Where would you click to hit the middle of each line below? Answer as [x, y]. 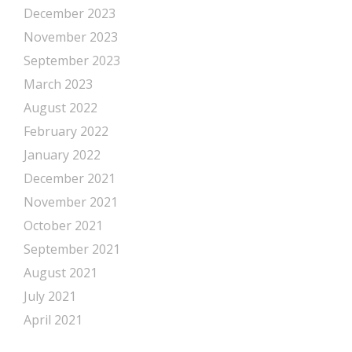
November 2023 [71, 37]
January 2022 [62, 155]
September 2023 [72, 60]
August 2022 [60, 108]
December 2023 [70, 13]
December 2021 [70, 178]
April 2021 [53, 320]
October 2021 [63, 225]
